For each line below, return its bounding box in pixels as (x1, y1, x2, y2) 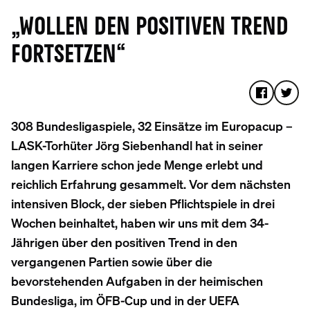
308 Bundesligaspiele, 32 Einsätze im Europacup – (11, 117, 293, 134)
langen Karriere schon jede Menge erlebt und (11, 156, 263, 172)
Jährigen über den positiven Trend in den (11, 233, 237, 250)
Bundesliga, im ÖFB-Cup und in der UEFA (11, 291, 239, 308)
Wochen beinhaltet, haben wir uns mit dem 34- (11, 214, 268, 230)
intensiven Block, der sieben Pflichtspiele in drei (11, 194, 275, 211)
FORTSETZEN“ (11, 43, 126, 67)
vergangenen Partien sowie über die (11, 253, 212, 269)
